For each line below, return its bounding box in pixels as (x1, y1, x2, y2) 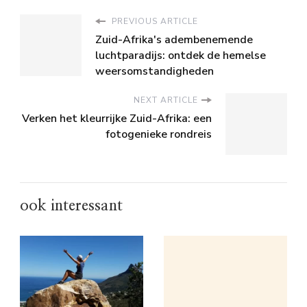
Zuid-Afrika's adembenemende (95, 32, 253, 48)
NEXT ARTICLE (134, 95, 198, 106)
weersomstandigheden (95, 64, 214, 79)
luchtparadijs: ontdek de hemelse (95, 48, 266, 64)
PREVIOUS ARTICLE (109, 16, 198, 27)
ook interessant (20, 198, 123, 214)
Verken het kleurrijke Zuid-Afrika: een (22, 111, 212, 127)
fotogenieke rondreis (106, 127, 212, 143)
